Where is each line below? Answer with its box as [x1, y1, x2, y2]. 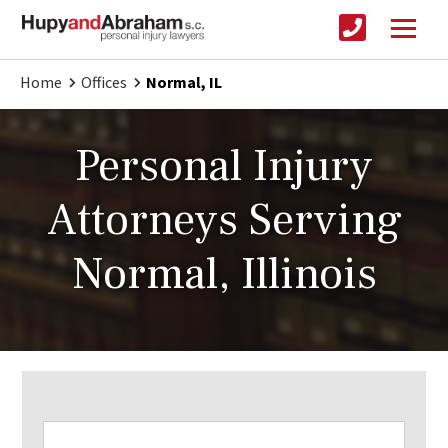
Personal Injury [75, 137, 373, 196]
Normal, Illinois [71, 245, 377, 304]
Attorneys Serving [46, 191, 402, 250]
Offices [81, 72, 127, 93]
